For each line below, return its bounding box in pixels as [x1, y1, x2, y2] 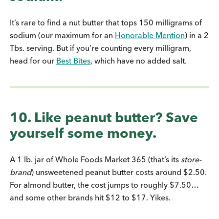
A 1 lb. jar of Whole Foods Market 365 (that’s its [10, 154, 181, 164]
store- [181, 154, 201, 164]
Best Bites [56, 55, 90, 66]
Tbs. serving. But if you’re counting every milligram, [10, 43, 191, 53]
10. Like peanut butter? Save [10, 109, 198, 126]
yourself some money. [10, 124, 156, 141]
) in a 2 [185, 30, 209, 40]
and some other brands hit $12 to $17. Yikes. [10, 192, 171, 202]
